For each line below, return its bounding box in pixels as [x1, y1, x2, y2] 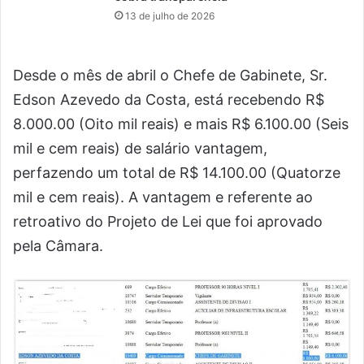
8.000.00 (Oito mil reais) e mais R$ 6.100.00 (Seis [13, 115, 349, 133]
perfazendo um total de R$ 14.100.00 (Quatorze [13, 164, 340, 182]
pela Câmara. [13, 237, 103, 255]
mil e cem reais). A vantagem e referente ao [13, 188, 313, 206]
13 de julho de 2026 [125, 10, 215, 23]
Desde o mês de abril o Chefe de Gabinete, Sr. [13, 67, 327, 84]
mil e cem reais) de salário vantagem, [13, 140, 267, 158]
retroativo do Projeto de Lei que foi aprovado [13, 213, 323, 231]
